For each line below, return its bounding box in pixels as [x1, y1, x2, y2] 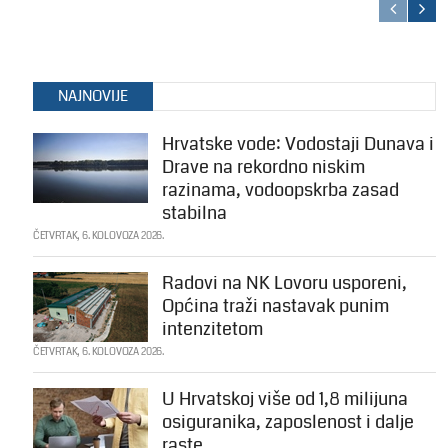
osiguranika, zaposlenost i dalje [161, 409, 414, 436]
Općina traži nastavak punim [161, 293, 389, 320]
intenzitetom [161, 316, 263, 343]
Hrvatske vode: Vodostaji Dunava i [161, 131, 434, 158]
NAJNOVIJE [57, 85, 128, 108]
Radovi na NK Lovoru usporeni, [161, 270, 407, 297]
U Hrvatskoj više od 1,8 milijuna [161, 386, 408, 413]
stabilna [161, 200, 227, 227]
